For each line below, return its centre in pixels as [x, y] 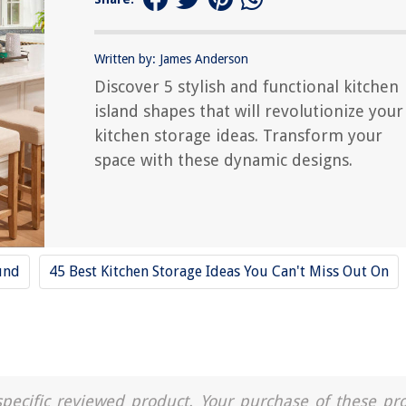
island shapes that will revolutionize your [249, 111]
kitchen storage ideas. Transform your [238, 135]
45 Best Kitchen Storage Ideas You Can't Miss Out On [219, 271]
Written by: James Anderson [171, 59]
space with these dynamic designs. [223, 160]
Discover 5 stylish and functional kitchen [246, 87]
